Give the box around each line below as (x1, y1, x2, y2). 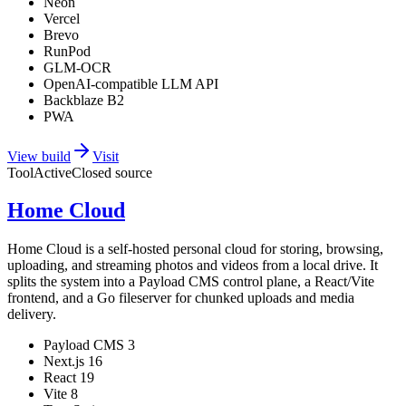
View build (7, 148, 71, 164)
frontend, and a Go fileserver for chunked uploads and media (7, 290, 354, 306)
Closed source (72, 164, 152, 180)
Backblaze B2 (43, 92, 124, 108)
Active (34, 164, 72, 180)
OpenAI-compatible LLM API (43, 75, 218, 92)
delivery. (7, 306, 56, 323)
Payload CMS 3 (43, 337, 135, 353)
